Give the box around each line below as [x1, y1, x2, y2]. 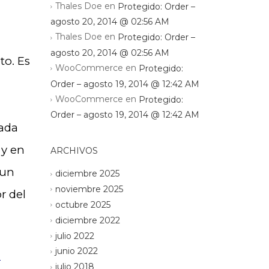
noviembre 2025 [55, 183, 123, 195]
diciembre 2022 [55, 214, 120, 226]
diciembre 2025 [55, 168, 119, 180]
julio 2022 [55, 230, 94, 241]
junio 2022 [55, 246, 98, 257]
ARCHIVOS [50, 145, 98, 157]
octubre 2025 [55, 199, 110, 210]
